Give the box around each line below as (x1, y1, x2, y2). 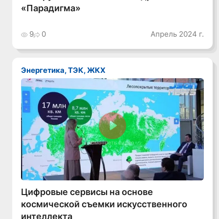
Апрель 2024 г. (150, 29, 204, 39)
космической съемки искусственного (21, 198, 188, 209)
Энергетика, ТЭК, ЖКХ (26, 66, 106, 75)
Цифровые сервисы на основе (21, 186, 153, 197)
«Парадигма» (21, 2, 81, 14)
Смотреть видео (90, 140, 135, 147)
